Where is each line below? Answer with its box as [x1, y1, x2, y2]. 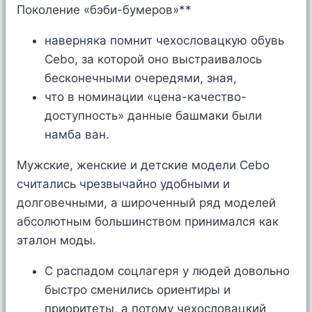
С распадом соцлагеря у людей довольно [45, 264, 290, 279]
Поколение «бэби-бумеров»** [17, 3, 192, 17]
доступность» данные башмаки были [45, 109, 262, 123]
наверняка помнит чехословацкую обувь [45, 33, 284, 48]
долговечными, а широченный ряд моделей [17, 196, 276, 210]
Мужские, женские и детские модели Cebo [17, 158, 270, 173]
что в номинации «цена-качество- [45, 90, 247, 104]
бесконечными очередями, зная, [45, 71, 237, 86]
